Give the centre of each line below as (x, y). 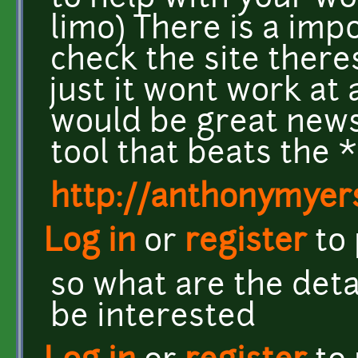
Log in (90, 243)
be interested (153, 318)
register (246, 243)
